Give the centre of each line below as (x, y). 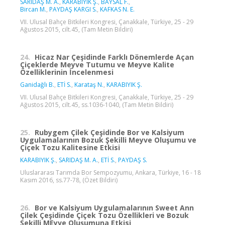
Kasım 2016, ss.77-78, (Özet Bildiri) (69, 180)
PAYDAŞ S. (133, 160)
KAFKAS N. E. (117, 9)
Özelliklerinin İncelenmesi (67, 72)
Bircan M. (33, 9)
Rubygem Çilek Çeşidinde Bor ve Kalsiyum (109, 132)
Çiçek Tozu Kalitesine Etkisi (70, 147)
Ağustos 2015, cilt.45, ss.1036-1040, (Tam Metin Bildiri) (97, 104)
